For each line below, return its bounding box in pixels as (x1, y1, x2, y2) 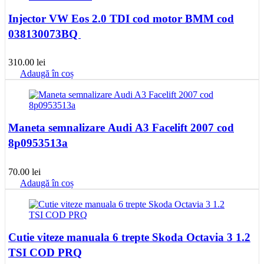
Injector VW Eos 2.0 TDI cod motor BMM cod (8, 12, 234, 25)
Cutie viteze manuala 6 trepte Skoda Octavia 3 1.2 (8, 231, 250, 243)
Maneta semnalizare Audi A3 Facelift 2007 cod (8, 121, 234, 134)
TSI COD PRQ (8, 246, 82, 259)
